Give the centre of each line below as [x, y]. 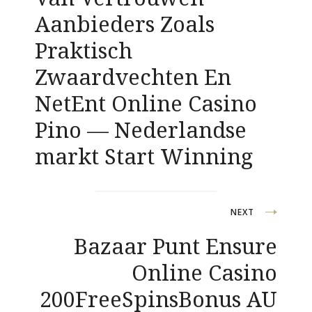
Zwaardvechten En [133, 77]
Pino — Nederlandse [141, 130]
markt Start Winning [144, 156]
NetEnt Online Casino [146, 103]
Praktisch [84, 50]
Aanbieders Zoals [125, 24]
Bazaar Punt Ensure [175, 246]
